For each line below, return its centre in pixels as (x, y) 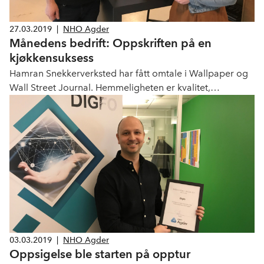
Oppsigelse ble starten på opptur (100, 254)
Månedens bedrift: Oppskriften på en (110, 43)
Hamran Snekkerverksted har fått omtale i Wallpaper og (129, 73)
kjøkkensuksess (52, 58)
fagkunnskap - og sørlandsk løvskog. (88, 102)
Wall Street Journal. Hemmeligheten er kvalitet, (110, 88)
